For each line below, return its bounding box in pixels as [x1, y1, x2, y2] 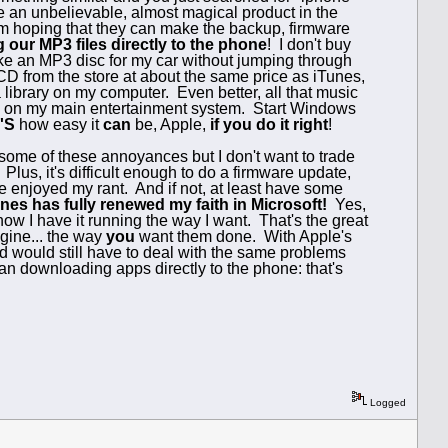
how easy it [15, 115, 103, 133]
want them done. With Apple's [135, 227, 352, 245]
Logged [367, 396, 406, 408]
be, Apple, [131, 115, 210, 133]
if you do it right [210, 115, 328, 133]
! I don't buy [267, 35, 351, 53]
